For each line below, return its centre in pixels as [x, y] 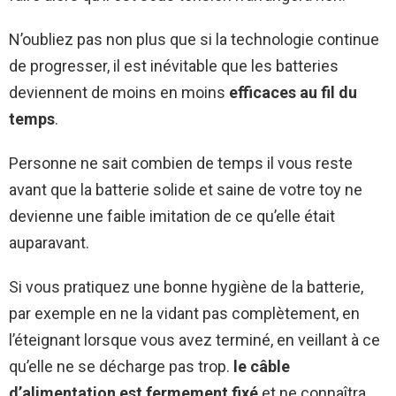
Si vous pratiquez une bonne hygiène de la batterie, [186, 286]
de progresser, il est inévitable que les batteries [174, 65]
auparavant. [49, 242]
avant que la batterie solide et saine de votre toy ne [186, 189]
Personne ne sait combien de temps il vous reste [181, 163]
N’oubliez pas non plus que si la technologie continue [194, 39]
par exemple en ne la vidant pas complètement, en [184, 313]
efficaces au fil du [291, 92]
